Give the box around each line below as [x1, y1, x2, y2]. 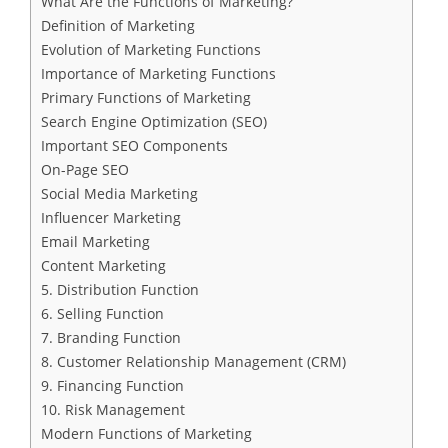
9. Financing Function [41, 376, 184, 395]
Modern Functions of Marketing [41, 424, 252, 443]
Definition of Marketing [41, 16, 195, 35]
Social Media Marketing [41, 184, 198, 203]
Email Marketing [41, 232, 150, 251]
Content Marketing [41, 256, 166, 275]
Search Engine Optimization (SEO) [41, 112, 267, 131]
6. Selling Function [41, 304, 164, 323]
